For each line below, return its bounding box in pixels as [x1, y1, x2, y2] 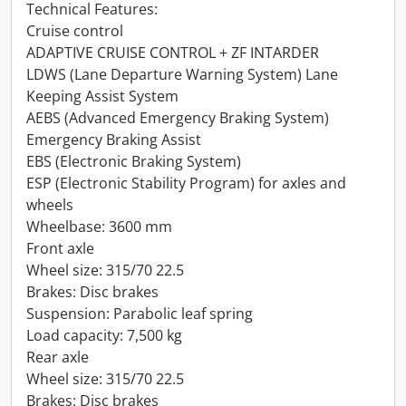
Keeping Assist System [26, 86, 179, 106]
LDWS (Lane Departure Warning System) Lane [26, 64, 338, 84]
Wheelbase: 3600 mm [26, 217, 172, 237]
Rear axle [26, 347, 89, 367]
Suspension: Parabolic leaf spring [26, 304, 253, 324]
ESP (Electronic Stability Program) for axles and [26, 173, 346, 193]
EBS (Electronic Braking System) [26, 151, 241, 171]
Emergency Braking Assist [26, 130, 201, 150]
